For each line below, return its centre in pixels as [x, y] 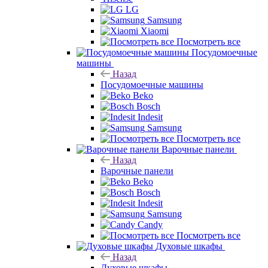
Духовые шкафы [189, 252]
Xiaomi [117, 47]
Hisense [157, 15]
